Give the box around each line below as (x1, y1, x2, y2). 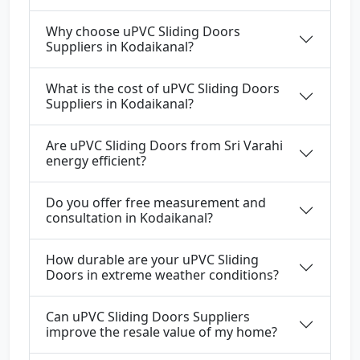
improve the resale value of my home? (46, 323, 277, 342)
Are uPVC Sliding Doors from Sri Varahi (46, 137, 283, 155)
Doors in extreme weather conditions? (46, 266, 279, 284)
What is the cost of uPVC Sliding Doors (46, 80, 280, 98)
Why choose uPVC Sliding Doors (46, 22, 240, 41)
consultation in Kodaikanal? (46, 209, 213, 227)
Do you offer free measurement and (46, 194, 266, 212)
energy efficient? (46, 152, 146, 170)
